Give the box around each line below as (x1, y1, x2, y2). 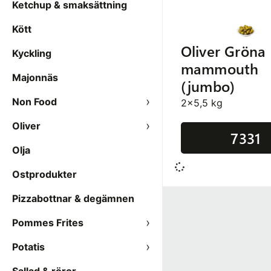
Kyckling (12, 47, 51, 59)
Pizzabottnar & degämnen (12, 192, 134, 204)
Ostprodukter (12, 168, 77, 180)
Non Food (12, 96, 57, 108)
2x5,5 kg (180, 97, 223, 109)
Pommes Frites (12, 217, 83, 229)
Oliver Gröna (180, 41, 266, 60)
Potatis (12, 241, 45, 253)
